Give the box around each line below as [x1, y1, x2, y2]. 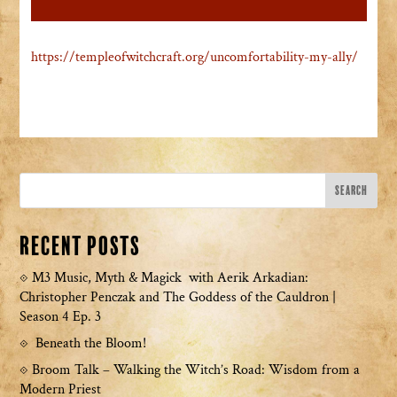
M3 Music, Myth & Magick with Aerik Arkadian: [32, 269, 309, 288]
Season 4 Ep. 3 [19, 307, 102, 327]
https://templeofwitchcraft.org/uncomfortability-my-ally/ [30, 48, 358, 67]
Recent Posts [19, 231, 142, 263]
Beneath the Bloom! [32, 334, 151, 354]
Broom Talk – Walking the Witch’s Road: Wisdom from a [32, 361, 361, 380]
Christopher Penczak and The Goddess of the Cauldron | [19, 288, 337, 307]
